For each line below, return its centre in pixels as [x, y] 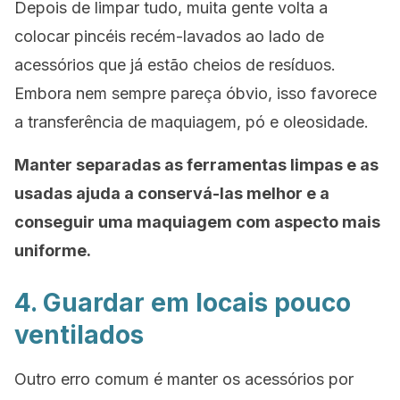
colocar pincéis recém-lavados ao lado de [169, 36]
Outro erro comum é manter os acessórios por [184, 379]
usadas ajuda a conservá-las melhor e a [172, 193]
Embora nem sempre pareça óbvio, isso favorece [196, 93]
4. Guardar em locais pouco [183, 303]
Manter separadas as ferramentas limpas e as [196, 165]
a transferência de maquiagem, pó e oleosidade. [192, 122]
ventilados [79, 335]
